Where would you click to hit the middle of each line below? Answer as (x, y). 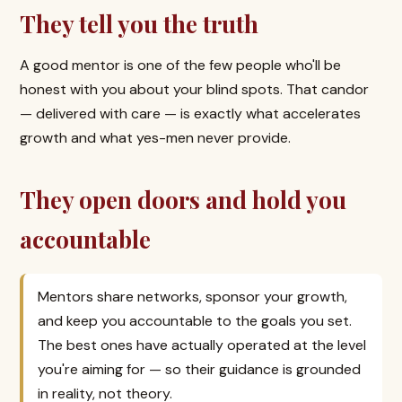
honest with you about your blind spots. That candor (194, 89)
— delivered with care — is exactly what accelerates (190, 114)
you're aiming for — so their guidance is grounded (199, 369)
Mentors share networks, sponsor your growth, (192, 297)
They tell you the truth (139, 24)
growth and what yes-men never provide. (155, 138)
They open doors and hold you (183, 200)
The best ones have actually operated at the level (202, 345)
